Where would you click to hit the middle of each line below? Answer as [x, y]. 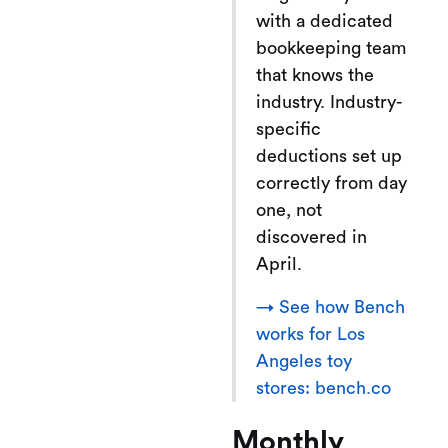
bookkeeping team [331, 47]
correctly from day [331, 182]
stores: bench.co [323, 387]
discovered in [311, 236]
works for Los [310, 333]
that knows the [315, 74]
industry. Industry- [329, 101]
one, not [289, 209]
